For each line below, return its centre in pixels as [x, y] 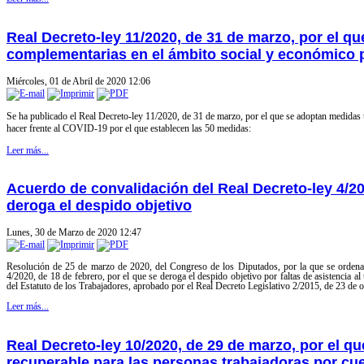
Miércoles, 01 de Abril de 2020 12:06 [78, 81]
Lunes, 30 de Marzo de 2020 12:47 [74, 233]
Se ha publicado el [43, 116]
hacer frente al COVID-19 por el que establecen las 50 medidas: [130, 128]
